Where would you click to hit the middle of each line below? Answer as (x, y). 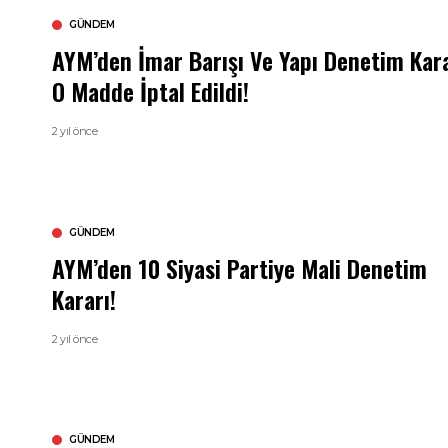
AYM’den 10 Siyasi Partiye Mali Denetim (239, 267)
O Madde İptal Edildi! (150, 90)
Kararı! (84, 298)
